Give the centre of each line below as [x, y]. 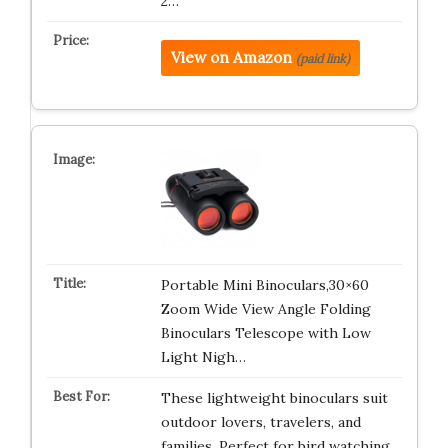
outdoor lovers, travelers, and [260, 422]
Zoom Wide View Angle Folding [265, 309]
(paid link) [322, 58]
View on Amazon [231, 57]
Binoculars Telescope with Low [265, 333]
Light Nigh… [203, 357]
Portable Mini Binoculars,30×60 [264, 285]
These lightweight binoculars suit [274, 398]
